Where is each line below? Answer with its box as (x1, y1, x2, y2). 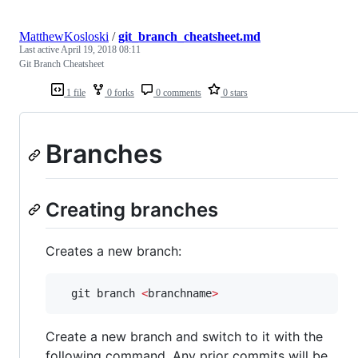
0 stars (221, 87, 248, 99)
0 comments (153, 87, 201, 99)
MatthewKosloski (19, 30, 109, 44)
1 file (64, 87, 86, 99)
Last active (19, 44, 61, 56)
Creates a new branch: (46, 243, 181, 260)
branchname (148, 287, 212, 300)
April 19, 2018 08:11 (61, 44, 141, 56)
